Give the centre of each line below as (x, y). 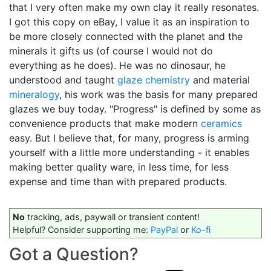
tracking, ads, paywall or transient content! (112, 217)
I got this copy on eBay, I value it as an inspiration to (129, 22)
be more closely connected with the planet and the (126, 37)
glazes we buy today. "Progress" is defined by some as (135, 109)
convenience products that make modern (105, 124)
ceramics (221, 124)
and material (220, 80)
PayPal (164, 230)
